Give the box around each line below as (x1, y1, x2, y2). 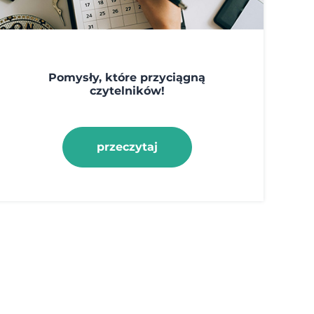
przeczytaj (96, 139, 158, 153)
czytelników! (89, 83, 165, 97)
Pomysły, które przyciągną (48, 70, 206, 84)
